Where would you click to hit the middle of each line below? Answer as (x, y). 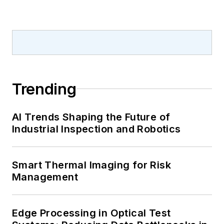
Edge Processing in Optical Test (91, 213)
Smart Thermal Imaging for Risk (91, 165)
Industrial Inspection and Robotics (96, 129)
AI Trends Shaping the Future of (91, 117)
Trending (44, 89)
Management (45, 177)
